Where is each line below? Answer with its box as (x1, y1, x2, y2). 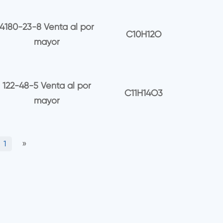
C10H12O (126, 29, 162, 40)
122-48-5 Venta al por (2, 80, 91, 91)
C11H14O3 (124, 87, 163, 98)
